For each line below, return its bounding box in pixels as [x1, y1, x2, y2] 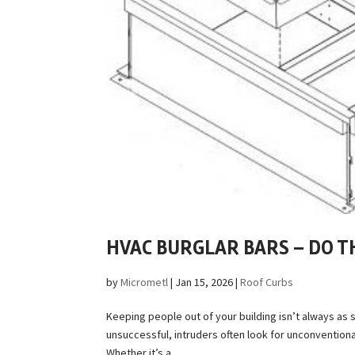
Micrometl [120, 275, 169, 290]
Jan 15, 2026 [175, 275, 234, 290]
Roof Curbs [240, 275, 294, 290]
